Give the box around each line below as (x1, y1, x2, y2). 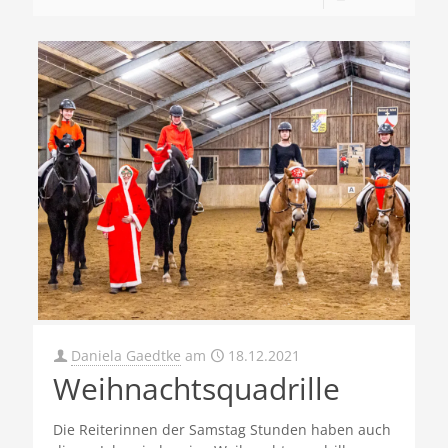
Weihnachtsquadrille (53, 368, 340, 409)
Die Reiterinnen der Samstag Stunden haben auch (53, 420, 391, 439)
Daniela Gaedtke (71, 346, 181, 365)
